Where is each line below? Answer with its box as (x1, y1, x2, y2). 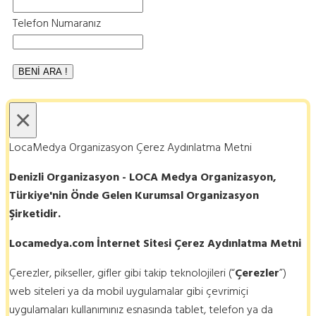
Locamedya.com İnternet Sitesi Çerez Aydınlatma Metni (9, 234, 301, 253)
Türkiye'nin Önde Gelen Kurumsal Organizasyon (9, 186, 259, 205)
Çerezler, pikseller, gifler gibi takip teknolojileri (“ (9, 264, 235, 283)
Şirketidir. (9, 205, 61, 224)
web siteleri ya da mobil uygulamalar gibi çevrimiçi (9, 282, 248, 301)
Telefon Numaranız (13, 14, 101, 33)
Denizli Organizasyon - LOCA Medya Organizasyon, (9, 168, 276, 187)
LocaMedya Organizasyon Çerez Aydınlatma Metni (9, 138, 252, 157)
